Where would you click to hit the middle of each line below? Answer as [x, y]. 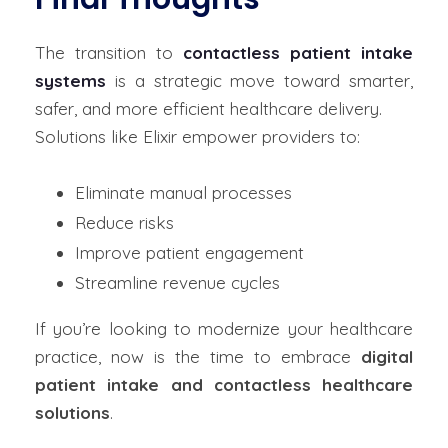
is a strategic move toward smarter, [259, 80]
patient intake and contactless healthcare [224, 384]
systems [70, 80]
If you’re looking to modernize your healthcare [224, 328]
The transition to [109, 52]
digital [387, 356]
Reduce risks [127, 222]
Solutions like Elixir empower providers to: [197, 136]
